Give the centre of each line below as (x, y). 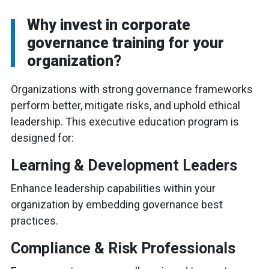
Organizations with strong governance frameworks (132, 89)
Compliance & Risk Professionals (123, 248)
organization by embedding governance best (117, 204)
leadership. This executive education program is (125, 122)
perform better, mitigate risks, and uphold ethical (125, 105)
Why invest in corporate (109, 25)
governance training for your (125, 43)
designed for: (42, 138)
